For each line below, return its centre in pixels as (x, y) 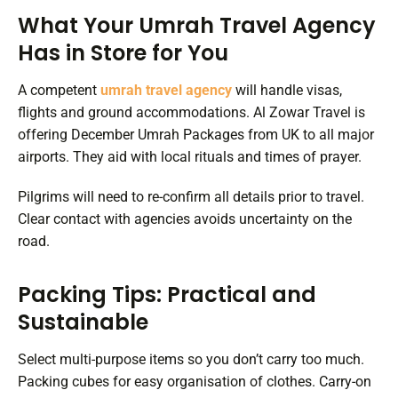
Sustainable (83, 322)
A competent (59, 91)
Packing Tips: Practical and (167, 295)
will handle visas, (287, 91)
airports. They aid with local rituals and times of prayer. (190, 157)
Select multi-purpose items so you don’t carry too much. (191, 360)
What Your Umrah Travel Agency (197, 26)
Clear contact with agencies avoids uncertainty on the (185, 219)
